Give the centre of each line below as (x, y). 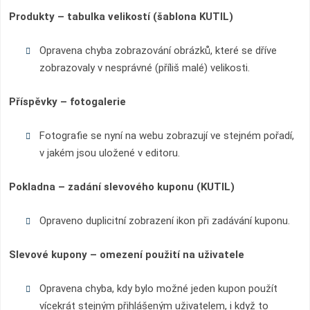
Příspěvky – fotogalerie (67, 102)
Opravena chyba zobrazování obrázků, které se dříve (158, 51)
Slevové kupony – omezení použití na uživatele (127, 255)
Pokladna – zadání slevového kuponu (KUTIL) (122, 187)
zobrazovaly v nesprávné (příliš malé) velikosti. (144, 68)
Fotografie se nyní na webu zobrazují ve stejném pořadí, (166, 136)
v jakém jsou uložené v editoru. (109, 153)
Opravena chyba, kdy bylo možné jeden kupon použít (158, 289)
